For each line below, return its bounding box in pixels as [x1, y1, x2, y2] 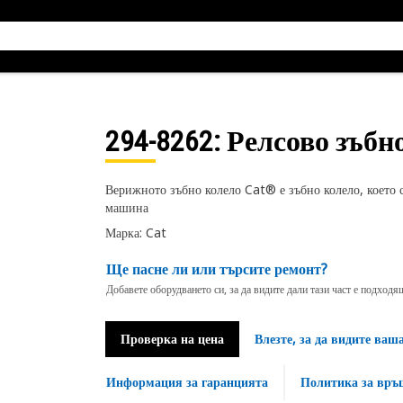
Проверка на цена [120, 330, 224, 347]
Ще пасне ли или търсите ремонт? [105, 259, 327, 279]
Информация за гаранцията [105, 373, 268, 390]
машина [104, 199, 148, 216]
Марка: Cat [104, 224, 166, 241]
